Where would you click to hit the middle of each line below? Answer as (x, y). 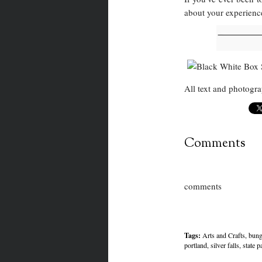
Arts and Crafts (223, 235)
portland (195, 245)
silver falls (225, 245)
